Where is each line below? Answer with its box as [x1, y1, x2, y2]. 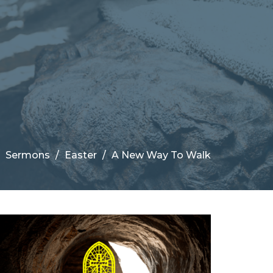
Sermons [5, 149, 50, 161]
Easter [65, 149, 97, 161]
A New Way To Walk [112, 149, 211, 161]
